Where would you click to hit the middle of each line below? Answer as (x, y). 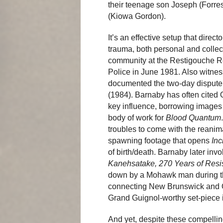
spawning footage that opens (160, 140)
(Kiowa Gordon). (137, 16)
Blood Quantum (193, 117)
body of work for (137, 117)
